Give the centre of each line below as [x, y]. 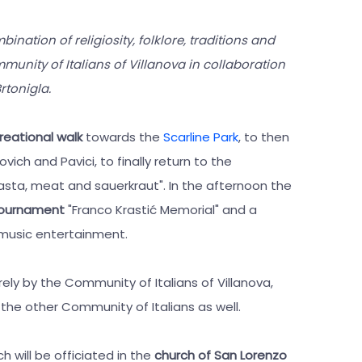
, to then [264, 137]
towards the [123, 137]
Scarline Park [201, 137]
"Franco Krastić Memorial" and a [161, 209]
